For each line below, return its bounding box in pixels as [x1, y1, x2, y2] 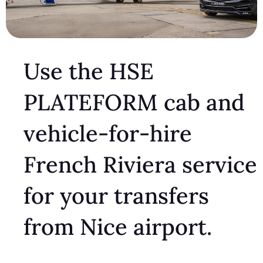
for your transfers [23, 181, 209, 210]
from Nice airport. [23, 212, 212, 241]
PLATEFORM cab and [23, 87, 245, 116]
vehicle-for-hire [23, 119, 192, 147]
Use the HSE [23, 56, 154, 85]
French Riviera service [23, 150, 257, 178]
